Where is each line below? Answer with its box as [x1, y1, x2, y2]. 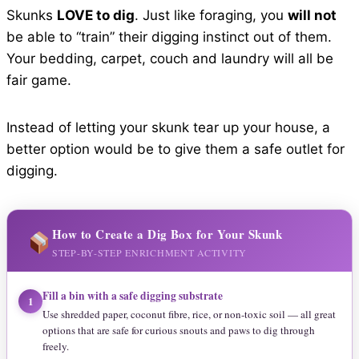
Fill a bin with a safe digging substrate [42, 288, 223, 305]
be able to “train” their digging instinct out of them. [6, 29, 332, 46]
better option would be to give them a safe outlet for [6, 141, 345, 158]
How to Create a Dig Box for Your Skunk [51, 225, 283, 244]
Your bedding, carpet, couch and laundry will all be [6, 50, 333, 67]
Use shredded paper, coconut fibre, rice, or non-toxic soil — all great [42, 307, 336, 322]
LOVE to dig [57, 7, 135, 24]
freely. [42, 339, 69, 354]
